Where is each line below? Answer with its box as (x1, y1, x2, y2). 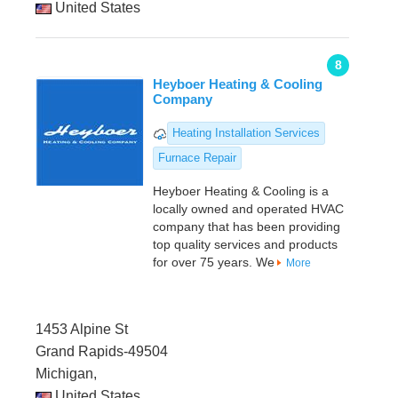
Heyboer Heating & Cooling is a (153, 184, 329, 199)
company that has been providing (153, 219, 340, 235)
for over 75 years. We (153, 255, 275, 270)
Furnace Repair (158, 151, 236, 165)
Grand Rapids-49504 (36, 344, 168, 360)
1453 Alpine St (36, 322, 128, 338)
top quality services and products (153, 237, 338, 252)
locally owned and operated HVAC (153, 202, 344, 217)
